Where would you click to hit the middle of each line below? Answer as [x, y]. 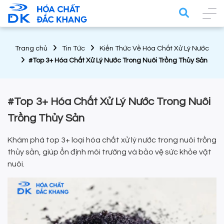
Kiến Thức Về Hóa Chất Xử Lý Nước [154, 49]
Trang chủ [31, 49]
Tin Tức [73, 49]
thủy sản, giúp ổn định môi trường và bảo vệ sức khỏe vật [109, 152]
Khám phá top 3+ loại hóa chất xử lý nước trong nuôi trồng [112, 140]
